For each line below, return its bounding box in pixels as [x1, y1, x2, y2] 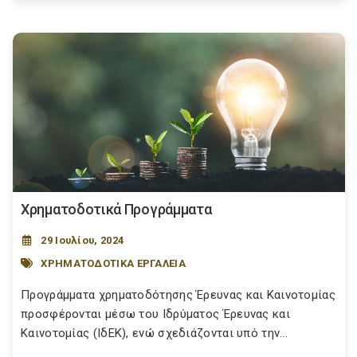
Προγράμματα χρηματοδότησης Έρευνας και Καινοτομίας [21, 288, 335, 302]
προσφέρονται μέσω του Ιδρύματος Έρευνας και [21, 307, 290, 321]
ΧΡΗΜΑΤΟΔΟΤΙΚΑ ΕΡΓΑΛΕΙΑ [41, 257, 186, 269]
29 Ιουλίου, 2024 [41, 234, 124, 246]
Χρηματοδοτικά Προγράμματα [21, 201, 212, 218]
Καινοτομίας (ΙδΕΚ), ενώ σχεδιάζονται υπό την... [21, 326, 288, 340]
